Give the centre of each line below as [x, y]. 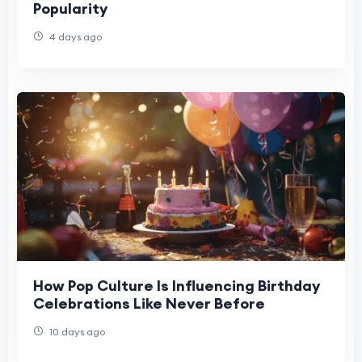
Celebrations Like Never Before [149, 303]
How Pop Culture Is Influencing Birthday [177, 285]
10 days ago [76, 331]
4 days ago [74, 37]
